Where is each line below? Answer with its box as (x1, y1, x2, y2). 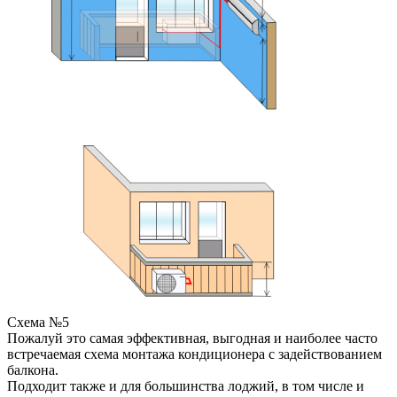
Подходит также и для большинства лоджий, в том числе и (7, 378, 364, 394)
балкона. (7, 362, 58, 378)
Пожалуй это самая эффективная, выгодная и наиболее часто (7, 331, 378, 346)
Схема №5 (7, 315, 69, 331)
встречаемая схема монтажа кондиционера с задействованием (7, 346, 382, 362)
